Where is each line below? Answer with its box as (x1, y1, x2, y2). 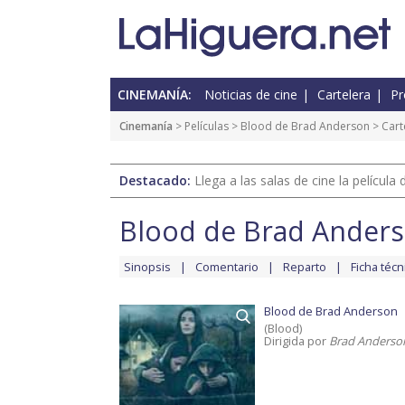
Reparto (283, 259, 326, 276)
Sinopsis (124, 259, 171, 276)
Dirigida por (264, 333, 329, 350)
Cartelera (317, 86, 371, 104)
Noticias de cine (204, 86, 297, 104)
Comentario (195, 259, 259, 276)
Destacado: (119, 172, 194, 190)
